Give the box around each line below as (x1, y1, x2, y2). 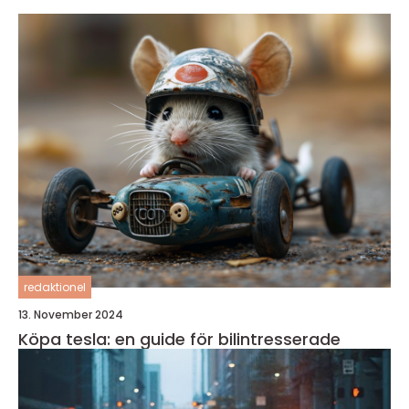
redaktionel (24, 278, 86, 295)
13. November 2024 (18, 306, 123, 322)
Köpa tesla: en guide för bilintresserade (18, 327, 341, 351)
